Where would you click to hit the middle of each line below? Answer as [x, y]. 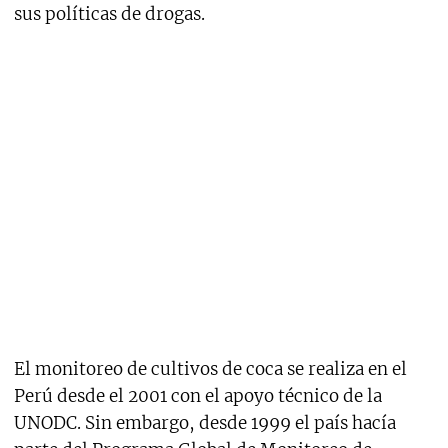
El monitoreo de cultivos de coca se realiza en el [210, 369]
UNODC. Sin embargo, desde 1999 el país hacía [204, 423]
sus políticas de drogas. [109, 14]
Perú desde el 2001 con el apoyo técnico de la [197, 396]
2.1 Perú [224, 198]
